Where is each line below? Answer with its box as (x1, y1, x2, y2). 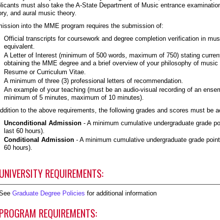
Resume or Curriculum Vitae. (4, 68, 86, 76)
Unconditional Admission (4, 119, 82, 127)
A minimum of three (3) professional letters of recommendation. (4, 77, 183, 84)
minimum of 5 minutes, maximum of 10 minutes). (4, 94, 144, 101)
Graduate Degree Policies (12, 190, 85, 197)
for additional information (85, 190, 157, 197)
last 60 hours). (4, 127, 45, 135)
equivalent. (4, 43, 35, 50)
